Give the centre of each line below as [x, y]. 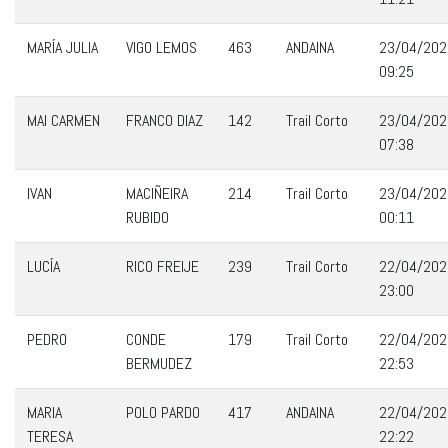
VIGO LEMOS [161, 47]
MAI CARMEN [63, 120]
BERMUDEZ [159, 363]
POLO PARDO [163, 412]
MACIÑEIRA [157, 193]
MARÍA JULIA [62, 47]
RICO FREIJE [162, 266]
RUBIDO [147, 217]
